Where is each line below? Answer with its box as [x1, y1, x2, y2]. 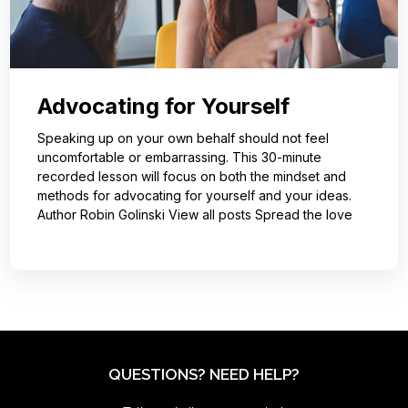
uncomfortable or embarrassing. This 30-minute [37, 149, 321, 166]
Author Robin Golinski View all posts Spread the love [37, 207, 352, 223]
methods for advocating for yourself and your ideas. [37, 188, 352, 204]
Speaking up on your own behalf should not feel [37, 130, 329, 147]
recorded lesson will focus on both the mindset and [37, 168, 346, 185]
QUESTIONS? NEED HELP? [108, 365, 300, 384]
